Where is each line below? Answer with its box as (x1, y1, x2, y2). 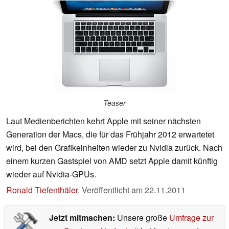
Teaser (103, 98, 126, 108)
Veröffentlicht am (82, 184, 145, 196)
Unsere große (117, 212, 169, 224)
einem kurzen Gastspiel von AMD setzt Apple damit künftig (6, 155, 218, 167)
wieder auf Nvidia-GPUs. (6, 168, 96, 180)
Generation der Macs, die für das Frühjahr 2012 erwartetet (6, 128, 214, 141)
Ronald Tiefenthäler (6, 184, 78, 196)
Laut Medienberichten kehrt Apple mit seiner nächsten (6, 115, 201, 127)
